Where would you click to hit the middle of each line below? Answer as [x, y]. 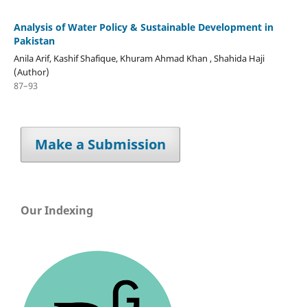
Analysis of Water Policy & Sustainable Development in [143, 27]
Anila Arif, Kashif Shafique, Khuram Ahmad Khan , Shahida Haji [139, 58]
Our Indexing [57, 210]
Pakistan [34, 40]
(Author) [31, 72]
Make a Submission [100, 144]
